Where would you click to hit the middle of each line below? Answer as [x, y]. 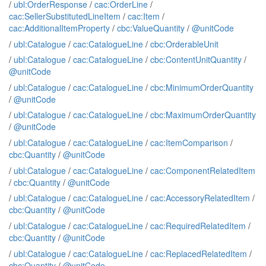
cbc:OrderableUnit [184, 44]
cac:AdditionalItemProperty [59, 28]
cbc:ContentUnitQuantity [196, 60]
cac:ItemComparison [189, 143]
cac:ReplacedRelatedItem [199, 253]
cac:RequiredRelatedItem [198, 226]
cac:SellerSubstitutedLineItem [65, 16]
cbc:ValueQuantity [151, 28]
